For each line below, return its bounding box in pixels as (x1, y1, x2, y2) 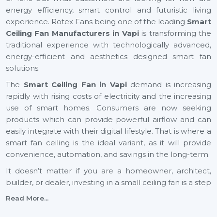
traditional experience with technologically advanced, (6, 40, 211, 49)
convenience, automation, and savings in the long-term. (6, 150, 210, 159)
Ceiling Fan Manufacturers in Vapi (6, 29, 139, 38)
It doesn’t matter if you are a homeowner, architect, (6, 166, 211, 175)
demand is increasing (126, 80, 211, 89)
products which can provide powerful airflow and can (6, 115, 211, 124)
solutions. (6, 63, 40, 73)
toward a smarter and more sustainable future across (6, 189, 211, 199)
